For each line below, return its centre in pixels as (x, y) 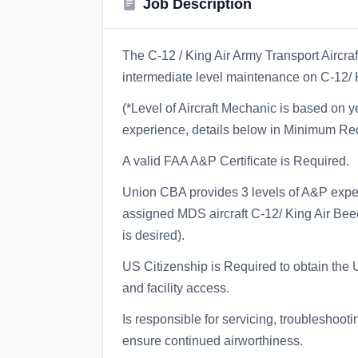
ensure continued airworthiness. (213, 341)
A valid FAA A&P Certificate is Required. (236, 161)
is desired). (153, 235)
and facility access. (176, 288)
